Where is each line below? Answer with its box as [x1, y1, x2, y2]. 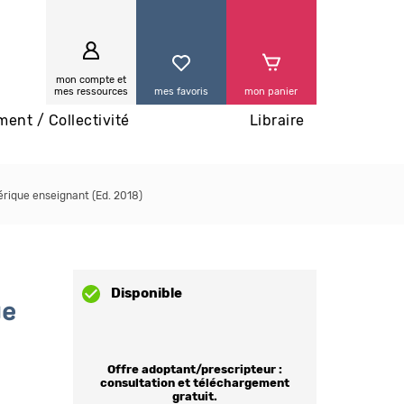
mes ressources [53, 87, 128, 96]
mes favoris [153, 87, 208, 96]
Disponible [110, 287, 182, 300]
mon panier [244, 87, 298, 96]
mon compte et [55, 75, 126, 85]
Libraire [249, 114, 305, 128]
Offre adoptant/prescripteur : [106, 364, 282, 376]
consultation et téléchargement [99, 378, 289, 390]
